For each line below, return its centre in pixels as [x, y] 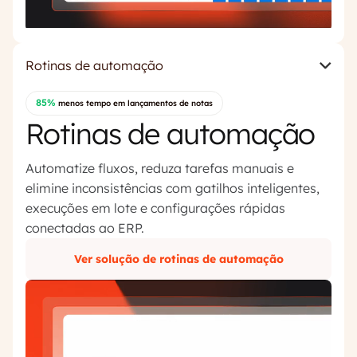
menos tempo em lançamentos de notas [134, 103]
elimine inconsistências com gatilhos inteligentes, [173, 188]
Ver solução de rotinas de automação [178, 259]
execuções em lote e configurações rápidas [155, 208]
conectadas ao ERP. [85, 228]
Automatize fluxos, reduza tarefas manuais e [160, 168]
